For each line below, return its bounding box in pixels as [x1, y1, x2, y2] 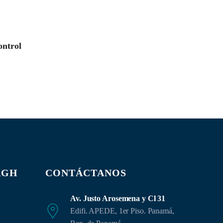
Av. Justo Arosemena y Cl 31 [70, 194, 166, 203]
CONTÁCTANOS [45, 167, 126, 178]
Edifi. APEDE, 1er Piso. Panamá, [70, 207, 174, 215]
